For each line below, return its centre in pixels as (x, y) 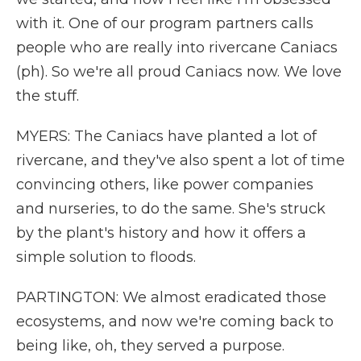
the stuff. (48, 96)
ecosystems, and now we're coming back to (175, 322)
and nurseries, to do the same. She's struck (171, 209)
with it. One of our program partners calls (165, 23)
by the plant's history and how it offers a (161, 233)
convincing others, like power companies (165, 185)
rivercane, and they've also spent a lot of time (180, 160)
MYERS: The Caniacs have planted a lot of (166, 136)
